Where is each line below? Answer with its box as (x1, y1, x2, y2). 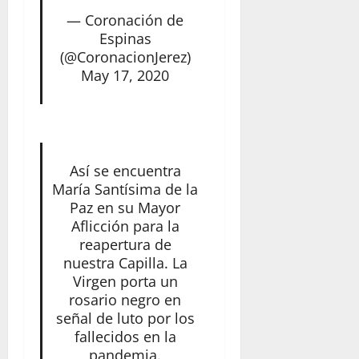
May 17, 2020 (81, 65, 170, 85)
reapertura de (79, 234, 171, 254)
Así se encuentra (69, 160, 181, 180)
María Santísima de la (52, 179, 199, 199)
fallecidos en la (74, 326, 176, 346)
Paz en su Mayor (70, 197, 181, 217)
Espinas (99, 28, 151, 48)
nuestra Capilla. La (63, 252, 188, 272)
